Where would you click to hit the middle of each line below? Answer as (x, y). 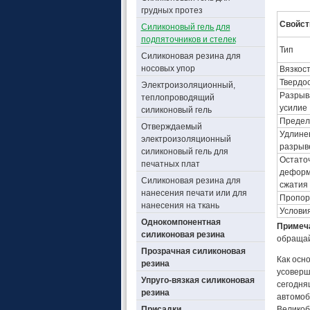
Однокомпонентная (181, 222)
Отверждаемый (171, 127)
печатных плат (170, 164)
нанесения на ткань (180, 206)
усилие (293, 108)
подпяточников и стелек (188, 39)
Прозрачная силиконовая (193, 251)
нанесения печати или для (194, 193)
